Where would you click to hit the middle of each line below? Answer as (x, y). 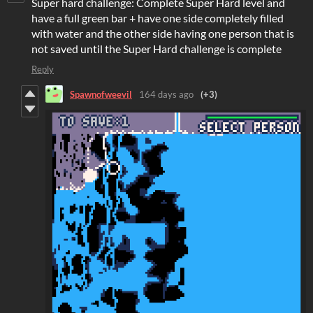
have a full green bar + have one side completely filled (158, 18)
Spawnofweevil (101, 94)
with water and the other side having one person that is (163, 34)
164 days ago (166, 94)
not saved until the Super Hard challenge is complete (156, 49)
